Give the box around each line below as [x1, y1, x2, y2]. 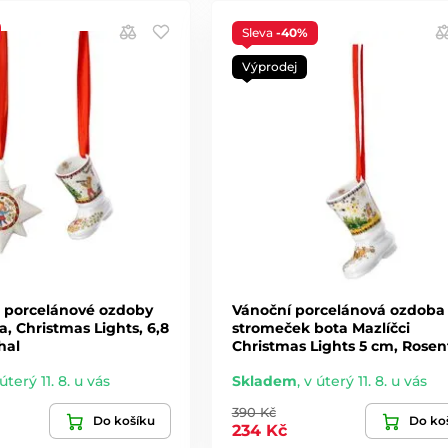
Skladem [231, 371, 297, 390]
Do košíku [92, 412, 155, 428]
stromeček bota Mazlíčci [231, 318, 410, 337]
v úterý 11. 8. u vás [303, 371, 427, 390]
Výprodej [241, 59, 297, 75]
